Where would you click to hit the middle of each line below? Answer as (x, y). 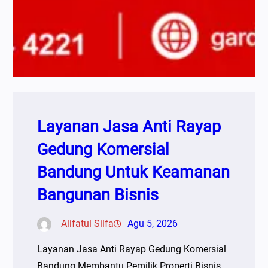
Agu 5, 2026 (153, 223)
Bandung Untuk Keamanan (134, 172)
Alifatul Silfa (88, 223)
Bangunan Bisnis (98, 195)
